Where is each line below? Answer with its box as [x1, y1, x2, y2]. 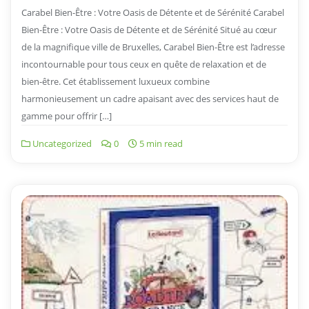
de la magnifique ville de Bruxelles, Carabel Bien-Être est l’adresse [21, 41, 285, 54]
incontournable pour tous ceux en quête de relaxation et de [21, 58, 266, 71]
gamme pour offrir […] [21, 110, 112, 123]
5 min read [137, 137, 183, 150]
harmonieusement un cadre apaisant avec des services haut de [21, 92, 279, 106]
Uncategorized [30, 137, 92, 150]
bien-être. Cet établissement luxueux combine [21, 75, 210, 88]
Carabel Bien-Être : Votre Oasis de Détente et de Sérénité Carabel [21, 6, 284, 19]
